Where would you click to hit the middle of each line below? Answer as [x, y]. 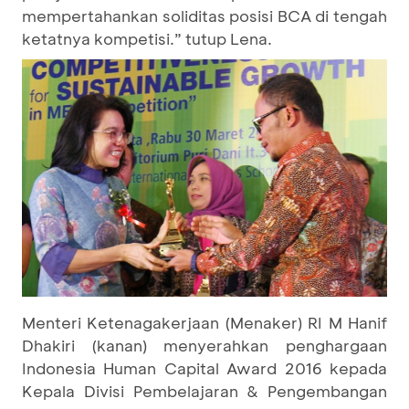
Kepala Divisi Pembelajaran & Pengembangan [204, 390]
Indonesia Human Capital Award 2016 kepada [204, 367]
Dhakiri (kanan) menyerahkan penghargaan [204, 345]
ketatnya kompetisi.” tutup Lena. [147, 38]
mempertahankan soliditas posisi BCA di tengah [204, 15]
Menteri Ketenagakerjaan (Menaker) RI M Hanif [204, 322]
